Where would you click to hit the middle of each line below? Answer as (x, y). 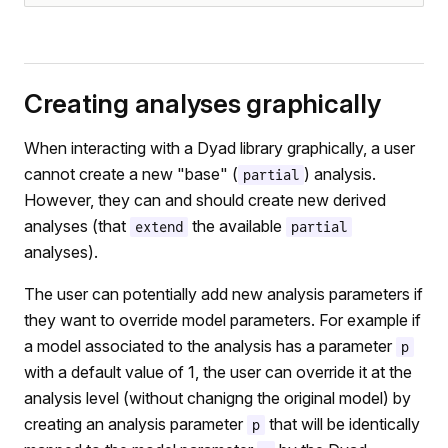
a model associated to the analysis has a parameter (210, 346)
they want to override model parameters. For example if (222, 320)
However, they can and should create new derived (205, 200)
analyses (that (77, 226)
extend (159, 227)
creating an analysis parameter (135, 424)
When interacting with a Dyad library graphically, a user (219, 148)
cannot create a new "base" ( (131, 174)
